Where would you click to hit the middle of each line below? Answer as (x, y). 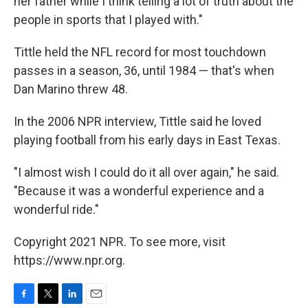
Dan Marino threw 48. (71, 89)
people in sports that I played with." (108, 20)
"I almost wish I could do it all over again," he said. (146, 173)
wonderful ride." (56, 210)
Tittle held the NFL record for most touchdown (140, 52)
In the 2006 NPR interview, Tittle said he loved (137, 122)
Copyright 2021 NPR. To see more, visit (120, 242)
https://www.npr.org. (69, 261)
